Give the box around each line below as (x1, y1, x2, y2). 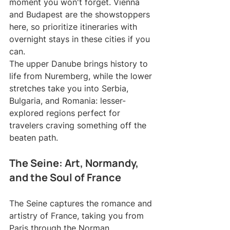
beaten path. (9, 132, 58, 143)
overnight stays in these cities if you (9, 34, 152, 45)
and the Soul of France (9, 170, 121, 185)
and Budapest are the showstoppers (9, 9, 152, 20)
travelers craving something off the (9, 120, 149, 131)
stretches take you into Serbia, (9, 83, 131, 94)
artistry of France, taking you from (9, 210, 146, 221)
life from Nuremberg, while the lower (9, 71, 155, 82)
